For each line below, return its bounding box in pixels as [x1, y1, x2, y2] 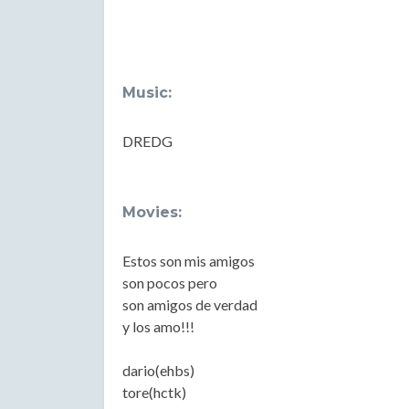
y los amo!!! [122, 318, 194, 335]
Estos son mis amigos [122, 252, 255, 269]
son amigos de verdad [122, 296, 257, 313]
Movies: [122, 204, 182, 221]
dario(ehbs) [122, 362, 194, 379]
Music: [122, 84, 172, 101]
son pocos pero [122, 274, 217, 291]
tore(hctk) [122, 383, 186, 401]
